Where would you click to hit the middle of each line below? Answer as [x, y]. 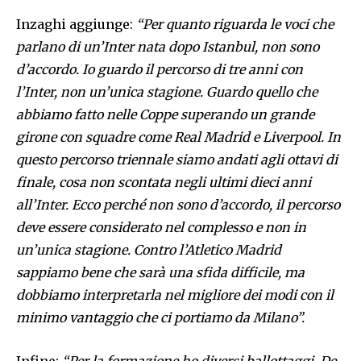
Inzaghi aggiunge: [76, 25]
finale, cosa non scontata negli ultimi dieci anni [164, 183]
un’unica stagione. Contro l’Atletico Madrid [149, 250]
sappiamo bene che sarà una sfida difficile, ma [160, 273]
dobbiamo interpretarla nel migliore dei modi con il [175, 295]
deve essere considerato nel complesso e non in [161, 228]
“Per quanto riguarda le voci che [235, 25]
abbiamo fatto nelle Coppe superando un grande [165, 115]
